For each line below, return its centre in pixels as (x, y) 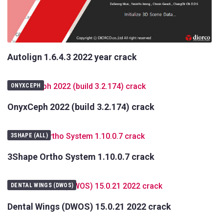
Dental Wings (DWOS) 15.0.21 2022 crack (89, 207)
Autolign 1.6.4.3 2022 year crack (72, 57)
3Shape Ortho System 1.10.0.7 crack (81, 157)
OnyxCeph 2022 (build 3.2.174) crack (81, 107)
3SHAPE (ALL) (30, 136)
